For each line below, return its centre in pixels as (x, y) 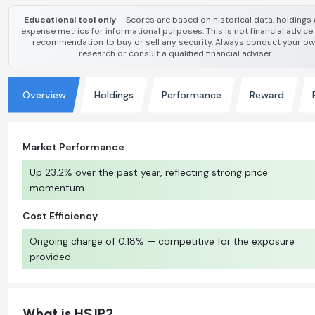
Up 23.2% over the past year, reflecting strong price (149, 172)
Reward (267, 95)
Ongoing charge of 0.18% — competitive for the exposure (162, 241)
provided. (51, 256)
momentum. (58, 187)
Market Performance (73, 147)
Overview (44, 95)
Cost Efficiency (60, 216)
